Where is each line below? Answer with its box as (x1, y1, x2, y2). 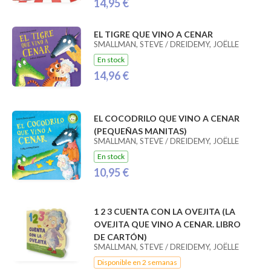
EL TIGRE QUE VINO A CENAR (93, 28, 213, 39)
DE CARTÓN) (93, 231, 147, 242)
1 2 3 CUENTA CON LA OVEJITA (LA (93, 206, 235, 217)
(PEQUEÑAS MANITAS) (93, 125, 187, 136)
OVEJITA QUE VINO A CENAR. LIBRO (93, 218, 241, 229)
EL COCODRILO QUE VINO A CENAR (93, 113, 240, 123)
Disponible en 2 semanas (97, 257, 177, 267)
